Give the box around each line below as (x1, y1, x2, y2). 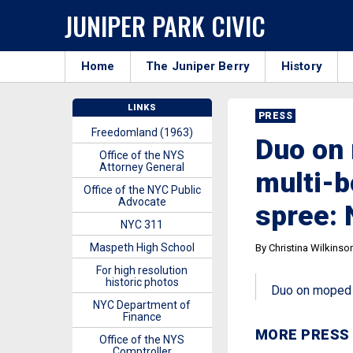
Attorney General (99, 161, 185, 173)
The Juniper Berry (146, 59, 250, 73)
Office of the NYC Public (83, 184, 201, 196)
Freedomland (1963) (91, 126, 193, 139)
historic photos (105, 276, 179, 288)
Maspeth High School (89, 241, 195, 254)
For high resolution (96, 264, 188, 277)
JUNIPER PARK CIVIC (65, 6, 266, 44)
